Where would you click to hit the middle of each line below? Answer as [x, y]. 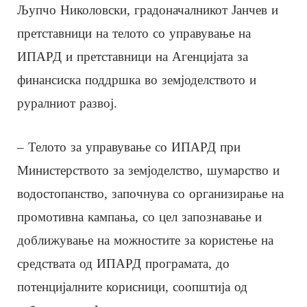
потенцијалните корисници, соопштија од [132, 287]
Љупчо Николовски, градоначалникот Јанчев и [148, 10]
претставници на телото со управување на [134, 34]
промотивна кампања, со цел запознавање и [139, 217]
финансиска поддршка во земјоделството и [137, 80]
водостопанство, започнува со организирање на [150, 194]
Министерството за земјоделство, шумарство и [148, 171]
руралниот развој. [67, 103]
